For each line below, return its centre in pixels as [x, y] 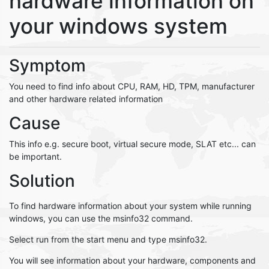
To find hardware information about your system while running [130, 206]
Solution [42, 181]
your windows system [118, 26]
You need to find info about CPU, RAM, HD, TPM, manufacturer [132, 86]
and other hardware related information [86, 99]
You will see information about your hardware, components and [132, 260]
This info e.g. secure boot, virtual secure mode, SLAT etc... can [132, 144]
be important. [35, 156]
